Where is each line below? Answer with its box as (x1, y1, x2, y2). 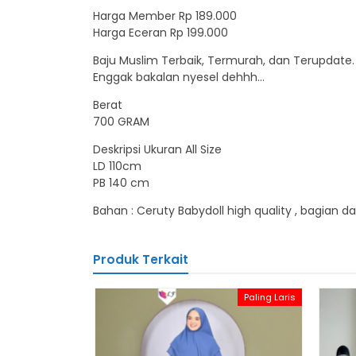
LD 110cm (93, 158, 141, 174)
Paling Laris (244, 291, 296, 304)
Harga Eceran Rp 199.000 (93, 25, 228, 41)
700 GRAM (93, 114, 149, 130)
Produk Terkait (93, 251, 188, 268)
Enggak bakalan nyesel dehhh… (93, 69, 265, 85)
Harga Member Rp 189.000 (93, 8, 237, 24)
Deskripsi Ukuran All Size (93, 141, 222, 157)
